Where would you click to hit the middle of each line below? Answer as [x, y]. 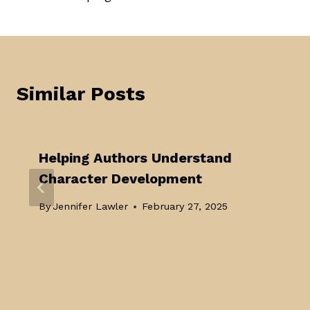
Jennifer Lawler [91, 207]
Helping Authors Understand [135, 157]
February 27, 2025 [185, 207]
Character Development [120, 178]
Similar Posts [81, 93]
